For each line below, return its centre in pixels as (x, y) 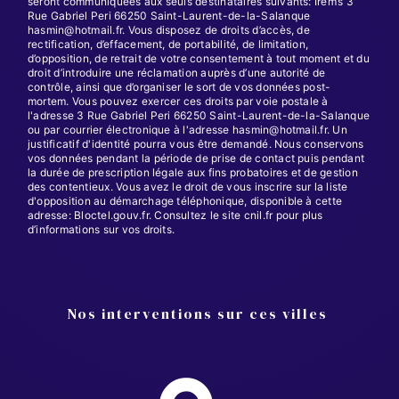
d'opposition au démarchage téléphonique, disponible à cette (185, 200)
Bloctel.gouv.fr (111, 215)
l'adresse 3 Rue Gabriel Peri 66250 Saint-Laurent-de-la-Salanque (199, 115)
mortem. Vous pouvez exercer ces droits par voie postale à (178, 101)
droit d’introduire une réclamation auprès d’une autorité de (177, 72)
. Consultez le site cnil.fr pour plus (236, 215)
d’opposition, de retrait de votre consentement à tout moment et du (199, 58)
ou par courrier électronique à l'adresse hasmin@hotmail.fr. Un (187, 129)
